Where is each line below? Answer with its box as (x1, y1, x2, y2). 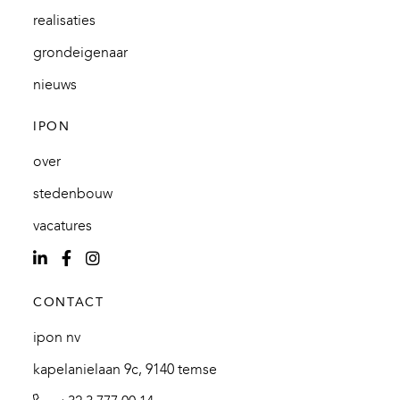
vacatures (33, 218, 93, 234)
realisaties (33, 12, 96, 29)
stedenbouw (33, 186, 113, 202)
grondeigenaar (33, 45, 129, 61)
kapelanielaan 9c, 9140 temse (33, 362, 218, 378)
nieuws (33, 77, 78, 93)
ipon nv (33, 329, 81, 346)
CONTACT (33, 296, 104, 310)
